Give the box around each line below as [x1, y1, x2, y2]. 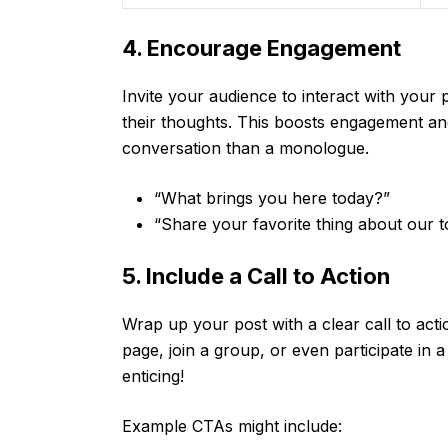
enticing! [122, 365, 184, 386]
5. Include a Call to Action [122, 262, 390, 289]
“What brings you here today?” [154, 187, 390, 208]
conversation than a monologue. [122, 137, 369, 158]
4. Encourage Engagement [122, 34, 401, 61]
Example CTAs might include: [122, 415, 342, 436]
